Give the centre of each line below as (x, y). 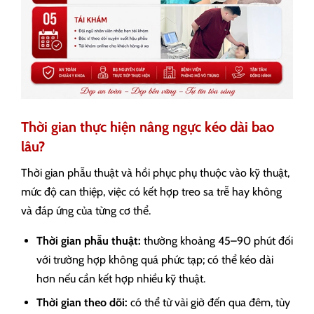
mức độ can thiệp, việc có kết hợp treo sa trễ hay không (151, 192)
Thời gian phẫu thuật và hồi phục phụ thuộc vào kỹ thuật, (155, 173)
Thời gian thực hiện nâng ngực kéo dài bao (148, 127)
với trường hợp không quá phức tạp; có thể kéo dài (155, 260)
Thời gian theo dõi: (82, 303)
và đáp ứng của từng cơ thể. (86, 211)
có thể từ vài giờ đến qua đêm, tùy (209, 303)
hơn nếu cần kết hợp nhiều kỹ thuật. (121, 279)
